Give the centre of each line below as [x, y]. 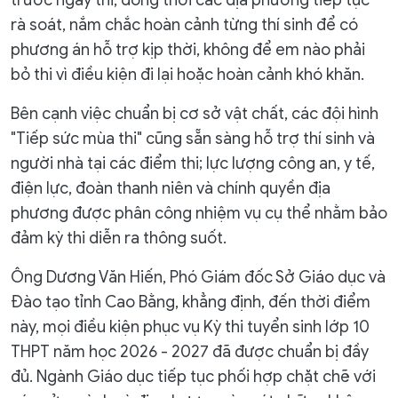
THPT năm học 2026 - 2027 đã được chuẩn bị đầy [190, 351]
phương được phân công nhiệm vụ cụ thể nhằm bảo [199, 213]
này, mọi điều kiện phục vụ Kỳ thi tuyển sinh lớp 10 [190, 326]
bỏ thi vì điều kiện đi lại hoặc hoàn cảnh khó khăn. [187, 74]
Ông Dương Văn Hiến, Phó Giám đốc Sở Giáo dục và [198, 277]
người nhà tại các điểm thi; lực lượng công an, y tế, [193, 163]
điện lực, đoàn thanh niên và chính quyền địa [171, 188]
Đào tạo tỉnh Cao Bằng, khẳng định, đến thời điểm [191, 302]
